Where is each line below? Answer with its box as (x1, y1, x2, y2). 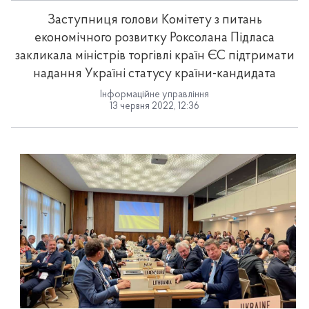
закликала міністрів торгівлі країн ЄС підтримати (14, 50, 295, 63)
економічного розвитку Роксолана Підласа (34, 32, 275, 45)
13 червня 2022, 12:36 (110, 101, 199, 112)
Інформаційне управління (100, 90, 209, 100)
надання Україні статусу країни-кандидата (33, 68, 276, 81)
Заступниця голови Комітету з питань (47, 14, 262, 27)
